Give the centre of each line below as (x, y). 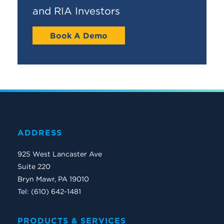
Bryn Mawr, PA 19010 (53, 179)
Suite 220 (34, 167)
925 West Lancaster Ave (60, 154)
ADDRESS (40, 132)
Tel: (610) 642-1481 (50, 192)
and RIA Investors (76, 10)
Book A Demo (79, 35)
